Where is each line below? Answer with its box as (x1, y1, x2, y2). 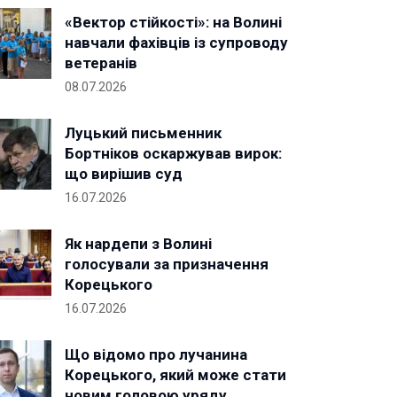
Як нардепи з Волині (65, 235, 212, 253)
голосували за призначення (65, 255, 269, 273)
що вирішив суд (65, 165, 183, 183)
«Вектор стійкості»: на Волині (65, 13, 282, 31)
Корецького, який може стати (65, 366, 286, 384)
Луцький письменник (65, 124, 222, 142)
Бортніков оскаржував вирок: (65, 144, 282, 162)
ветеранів (65, 54, 137, 72)
